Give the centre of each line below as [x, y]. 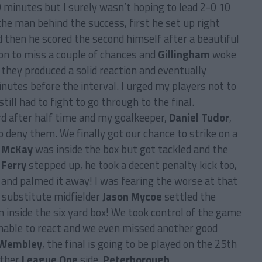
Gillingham [184, 54]
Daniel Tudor [199, 118]
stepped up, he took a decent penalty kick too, [132, 165]
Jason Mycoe [132, 196]
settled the [189, 196]
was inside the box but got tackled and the [130, 149]
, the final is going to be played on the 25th [139, 244]
